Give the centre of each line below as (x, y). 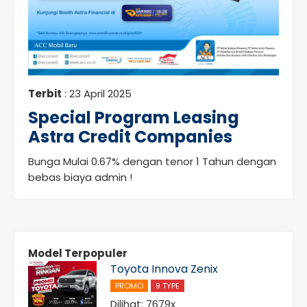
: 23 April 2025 (97, 94)
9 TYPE (168, 286)
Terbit (45, 94)
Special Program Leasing (134, 118)
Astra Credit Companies (130, 137)
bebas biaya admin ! (80, 177)
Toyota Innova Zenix (164, 269)
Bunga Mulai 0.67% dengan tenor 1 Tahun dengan (152, 161)
